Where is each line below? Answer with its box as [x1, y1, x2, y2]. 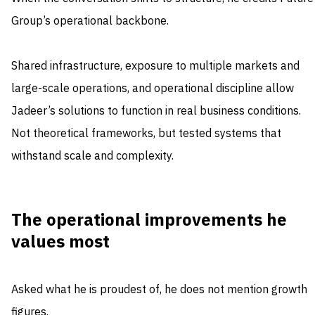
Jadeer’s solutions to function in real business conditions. [11, 103, 301, 120]
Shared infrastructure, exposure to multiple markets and [11, 58, 300, 75]
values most [11, 229, 110, 255]
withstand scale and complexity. [11, 148, 174, 165]
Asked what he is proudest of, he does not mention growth [11, 281, 307, 299]
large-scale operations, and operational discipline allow [11, 80, 294, 98]
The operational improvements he [11, 207, 287, 233]
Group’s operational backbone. [11, 13, 169, 30]
